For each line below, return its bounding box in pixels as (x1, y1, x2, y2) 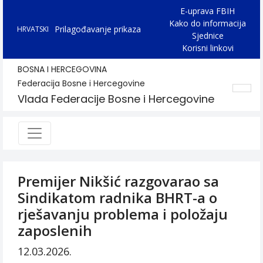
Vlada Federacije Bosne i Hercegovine (18, 92, 214, 106)
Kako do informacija (169, 18, 246, 29)
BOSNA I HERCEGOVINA (18, 63, 107, 75)
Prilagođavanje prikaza (55, 23, 141, 35)
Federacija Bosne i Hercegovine (18, 77, 145, 89)
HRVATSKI (17, 24, 49, 34)
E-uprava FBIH (180, 5, 235, 16)
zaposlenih (18, 221, 92, 240)
